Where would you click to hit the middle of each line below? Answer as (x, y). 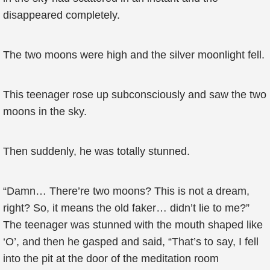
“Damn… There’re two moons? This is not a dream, (126, 191)
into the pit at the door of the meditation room (111, 259)
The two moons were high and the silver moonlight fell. (134, 55)
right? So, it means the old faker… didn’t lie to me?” (126, 208)
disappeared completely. (61, 15)
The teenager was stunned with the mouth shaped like (133, 225)
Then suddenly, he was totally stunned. (96, 151)
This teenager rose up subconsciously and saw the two (135, 95)
